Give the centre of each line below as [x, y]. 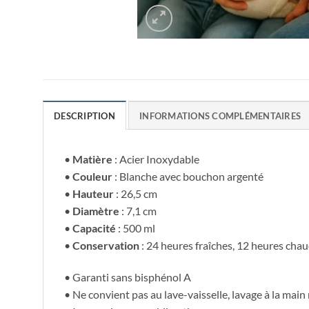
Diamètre [96, 211]
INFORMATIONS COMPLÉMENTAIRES [220, 116]
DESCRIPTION [84, 116]
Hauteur [93, 194]
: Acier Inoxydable [156, 159]
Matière [92, 159]
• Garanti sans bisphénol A [128, 277]
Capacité [94, 228]
